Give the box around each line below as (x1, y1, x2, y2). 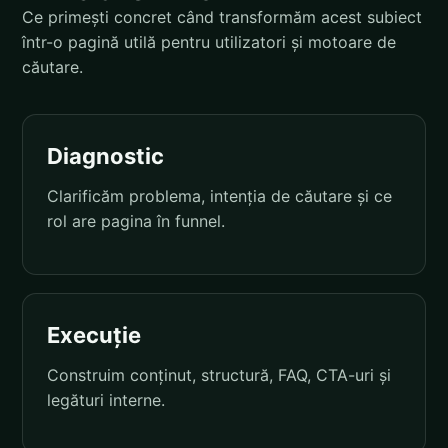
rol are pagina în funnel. (47, 210, 225, 231)
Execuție (47, 321, 141, 348)
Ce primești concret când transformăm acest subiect (22, 6, 422, 27)
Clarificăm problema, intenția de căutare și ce (47, 185, 392, 206)
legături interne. (47, 389, 165, 410)
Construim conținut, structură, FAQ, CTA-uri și (47, 364, 391, 385)
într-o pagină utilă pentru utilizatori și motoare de (22, 31, 396, 52)
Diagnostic (47, 142, 164, 169)
